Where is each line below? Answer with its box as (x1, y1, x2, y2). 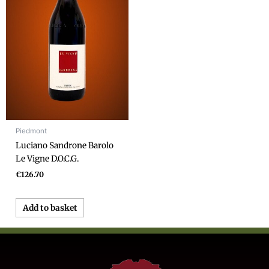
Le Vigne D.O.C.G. (16, 153, 79, 164)
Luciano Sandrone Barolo (16, 140, 114, 151)
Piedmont (16, 126, 47, 135)
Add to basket (22, 202, 77, 213)
